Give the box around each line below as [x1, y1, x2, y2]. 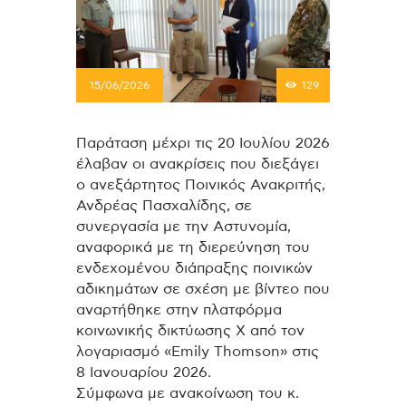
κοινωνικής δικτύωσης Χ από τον [76, 323, 304, 338]
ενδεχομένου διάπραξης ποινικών [76, 260, 313, 275]
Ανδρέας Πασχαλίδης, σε [76, 198, 252, 213]
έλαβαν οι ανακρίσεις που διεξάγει [76, 156, 319, 171]
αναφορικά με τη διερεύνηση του [76, 239, 310, 255]
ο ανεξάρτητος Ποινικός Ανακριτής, [76, 177, 325, 192]
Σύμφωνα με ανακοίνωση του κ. [76, 385, 299, 401]
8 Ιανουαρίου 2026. [76, 364, 211, 380]
